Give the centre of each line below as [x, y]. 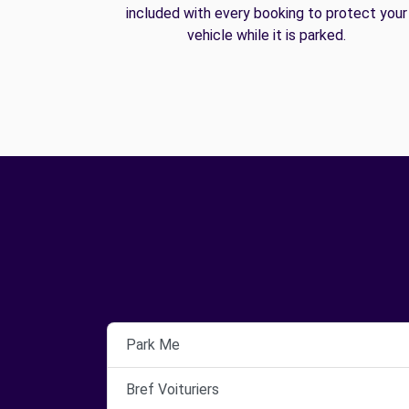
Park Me [153, 345]
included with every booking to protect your [267, 13]
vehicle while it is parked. [267, 35]
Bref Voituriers [173, 389]
